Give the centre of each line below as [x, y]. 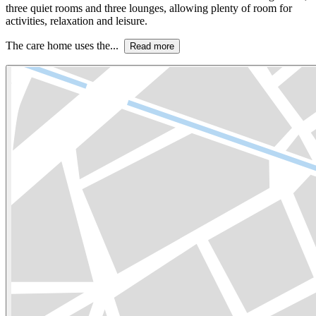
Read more [152, 46]
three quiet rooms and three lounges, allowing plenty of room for [149, 8]
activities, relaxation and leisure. [77, 20]
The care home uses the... [65, 45]
